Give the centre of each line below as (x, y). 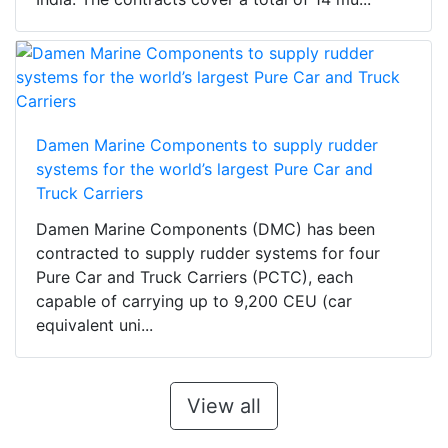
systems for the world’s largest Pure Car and (204, 169)
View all (223, 406)
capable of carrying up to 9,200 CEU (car (194, 301)
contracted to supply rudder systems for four (208, 253)
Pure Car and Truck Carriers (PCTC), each (194, 277)
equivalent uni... (94, 325)
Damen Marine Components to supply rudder (207, 145)
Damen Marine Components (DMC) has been (205, 229)
